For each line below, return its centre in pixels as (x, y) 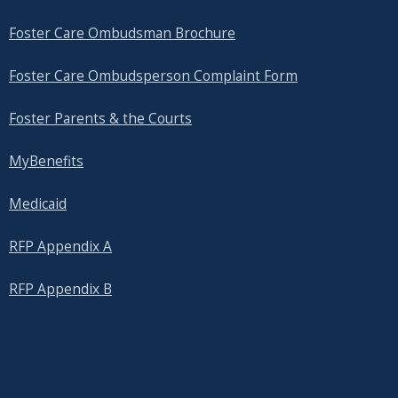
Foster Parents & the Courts (100, 119)
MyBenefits (46, 162)
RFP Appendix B (60, 290)
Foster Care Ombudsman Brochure (122, 34)
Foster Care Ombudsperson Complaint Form (153, 76)
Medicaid (38, 204)
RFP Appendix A (60, 247)
